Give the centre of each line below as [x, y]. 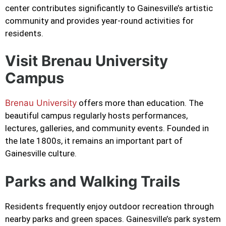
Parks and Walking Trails [93, 181]
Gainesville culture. [41, 154]
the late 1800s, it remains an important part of [94, 141]
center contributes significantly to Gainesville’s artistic [109, 8]
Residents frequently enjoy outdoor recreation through [109, 206]
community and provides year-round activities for [99, 20]
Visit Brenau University [87, 61]
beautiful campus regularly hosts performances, [96, 116]
